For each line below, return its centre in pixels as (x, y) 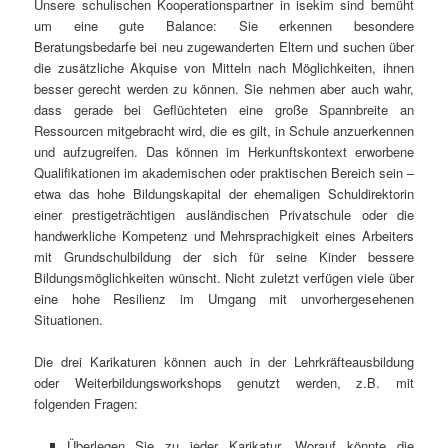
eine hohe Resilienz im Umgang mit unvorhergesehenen (224, 298)
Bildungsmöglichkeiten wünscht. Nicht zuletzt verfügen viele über (224, 277)
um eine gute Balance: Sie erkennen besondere (224, 25)
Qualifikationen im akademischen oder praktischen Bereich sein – (224, 172)
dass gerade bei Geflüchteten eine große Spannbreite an (224, 109)
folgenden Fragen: (86, 403)
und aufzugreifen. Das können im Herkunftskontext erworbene (224, 151)
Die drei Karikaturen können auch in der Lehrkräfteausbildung (224, 361)
